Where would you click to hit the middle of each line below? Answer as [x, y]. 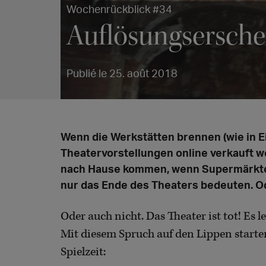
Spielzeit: [83, 252]
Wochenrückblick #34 [119, 9]
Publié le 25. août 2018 [122, 73]
